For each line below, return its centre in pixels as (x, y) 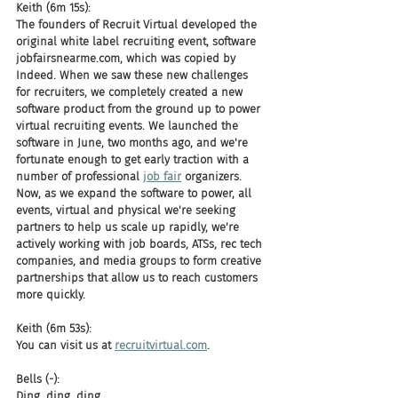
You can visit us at (65, 345)
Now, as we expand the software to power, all (135, 193)
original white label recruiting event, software (138, 41)
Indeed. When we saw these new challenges (134, 75)
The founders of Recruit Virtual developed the (138, 24)
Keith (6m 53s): (54, 328)
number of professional (80, 176)
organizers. (213, 176)
